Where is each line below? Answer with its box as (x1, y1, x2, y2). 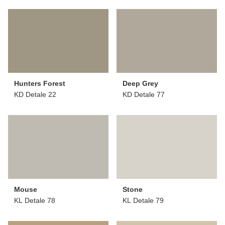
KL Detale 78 (14, 196, 55, 204)
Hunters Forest (14, 79, 65, 87)
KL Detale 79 (123, 196, 164, 204)
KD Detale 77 (123, 90, 165, 98)
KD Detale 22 (14, 90, 56, 98)
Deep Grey (123, 79, 158, 87)
